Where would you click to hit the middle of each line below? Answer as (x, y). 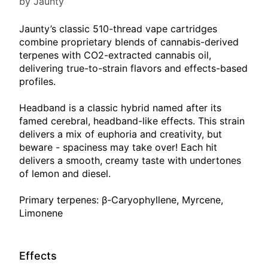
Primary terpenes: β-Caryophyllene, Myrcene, (121, 200)
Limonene (41, 213)
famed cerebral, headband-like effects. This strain (132, 121)
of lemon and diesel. (65, 173)
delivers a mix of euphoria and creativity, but (121, 134)
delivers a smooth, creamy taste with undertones (130, 160)
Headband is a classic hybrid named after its (120, 108)
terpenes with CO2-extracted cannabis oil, (115, 55)
